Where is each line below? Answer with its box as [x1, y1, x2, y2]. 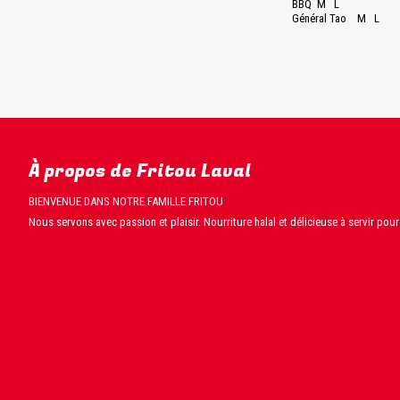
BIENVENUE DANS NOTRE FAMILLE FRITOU [29, 195, 223, 208]
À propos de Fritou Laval [29, 158, 251, 184]
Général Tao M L [292, 12, 379, 25]
